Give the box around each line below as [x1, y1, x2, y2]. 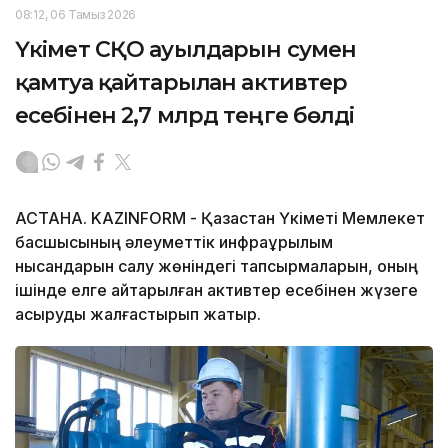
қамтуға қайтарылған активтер [15, 68, 348, 96]
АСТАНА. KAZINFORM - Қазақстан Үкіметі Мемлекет [15, 207, 425, 228]
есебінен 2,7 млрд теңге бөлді [15, 101, 355, 129]
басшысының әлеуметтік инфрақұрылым [15, 231, 333, 252]
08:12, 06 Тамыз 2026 [15, 6, 136, 22]
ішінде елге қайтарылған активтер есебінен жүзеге [15, 279, 418, 300]
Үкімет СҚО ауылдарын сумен [15, 35, 357, 63]
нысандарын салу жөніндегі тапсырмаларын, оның [15, 255, 418, 276]
